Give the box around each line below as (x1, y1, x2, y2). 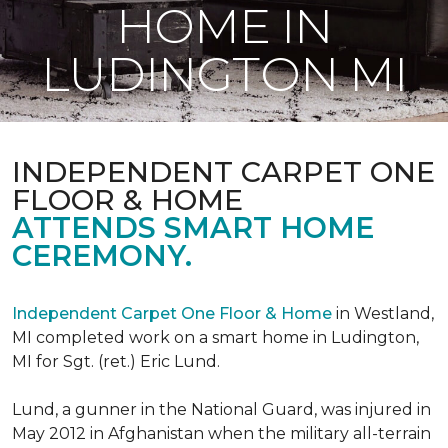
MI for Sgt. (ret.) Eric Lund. (12, 352, 220, 371)
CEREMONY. (12, 238, 192, 273)
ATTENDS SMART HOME (12, 210, 374, 245)
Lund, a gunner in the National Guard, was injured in (12, 400, 431, 419)
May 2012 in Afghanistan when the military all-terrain (12, 424, 431, 443)
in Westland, (332, 304, 434, 323)
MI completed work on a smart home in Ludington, (12, 328, 419, 347)
